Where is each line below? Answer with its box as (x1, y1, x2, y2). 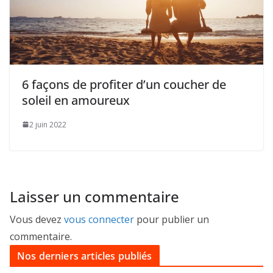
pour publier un (134, 212, 209, 226)
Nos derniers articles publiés (17, 249, 152, 263)
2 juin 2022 (29, 119, 66, 130)
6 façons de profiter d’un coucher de (22, 76, 226, 93)
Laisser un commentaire (10, 186, 179, 207)
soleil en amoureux (22, 91, 130, 108)
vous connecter (64, 212, 134, 226)
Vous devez (10, 212, 64, 226)
